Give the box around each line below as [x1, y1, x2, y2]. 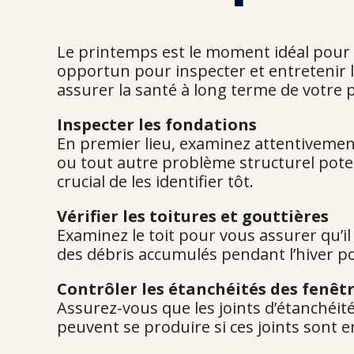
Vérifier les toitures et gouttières [57, 205, 333, 227]
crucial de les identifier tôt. [57, 171, 254, 192]
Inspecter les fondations [57, 114, 257, 135]
